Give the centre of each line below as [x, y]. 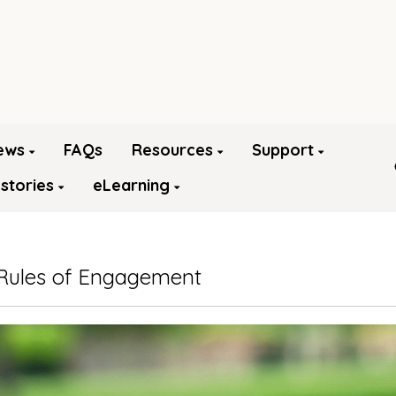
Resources [173, 150]
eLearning [131, 185]
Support [286, 150]
